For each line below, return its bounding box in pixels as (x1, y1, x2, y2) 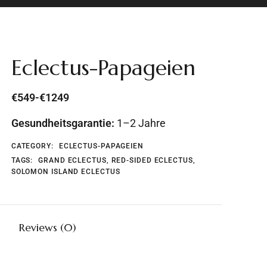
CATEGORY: (11, 142, 56, 150)
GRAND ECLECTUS (38, 156, 107, 164)
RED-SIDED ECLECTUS (111, 156, 193, 164)
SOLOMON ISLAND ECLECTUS (11, 167, 120, 176)
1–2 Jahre (114, 117, 166, 129)
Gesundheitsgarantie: (11, 117, 114, 129)
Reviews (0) (19, 221, 76, 234)
